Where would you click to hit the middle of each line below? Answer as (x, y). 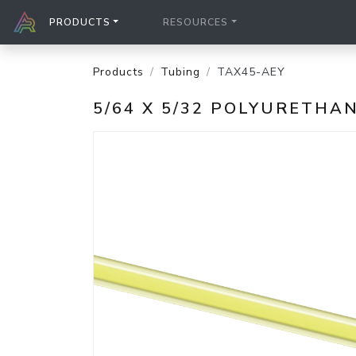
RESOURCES (196, 22)
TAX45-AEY (251, 72)
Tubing (180, 72)
